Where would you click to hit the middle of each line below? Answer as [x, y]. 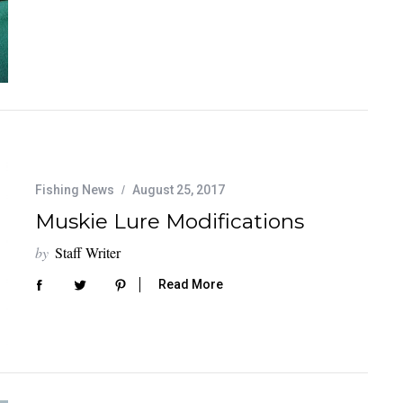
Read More [191, 285]
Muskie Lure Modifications [170, 221]
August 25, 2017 [179, 189]
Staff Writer [88, 252]
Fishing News [75, 189]
